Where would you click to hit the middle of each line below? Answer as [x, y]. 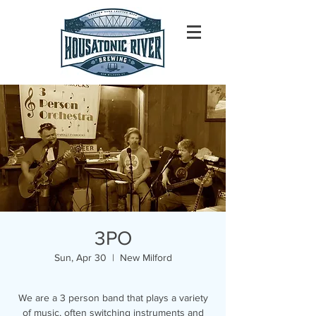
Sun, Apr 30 [80, 257]
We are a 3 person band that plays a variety [113, 298]
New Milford [146, 257]
